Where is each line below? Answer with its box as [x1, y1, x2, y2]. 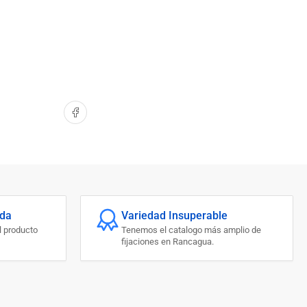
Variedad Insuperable [121, 209, 228, 222]
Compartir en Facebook [74, 105, 120, 118]
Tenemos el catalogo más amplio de [121, 225, 261, 235]
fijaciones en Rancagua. [121, 236, 214, 247]
